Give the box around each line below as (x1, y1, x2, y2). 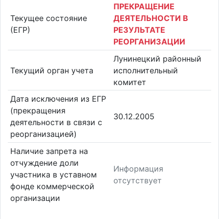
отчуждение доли (10, 157, 79, 168)
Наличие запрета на (10, 146, 88, 156)
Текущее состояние (10, 13, 87, 23)
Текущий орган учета (10, 65, 93, 75)
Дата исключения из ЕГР (10, 94, 106, 104)
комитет (113, 77, 146, 87)
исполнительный (113, 65, 178, 75)
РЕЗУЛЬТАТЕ (113, 24, 165, 35)
